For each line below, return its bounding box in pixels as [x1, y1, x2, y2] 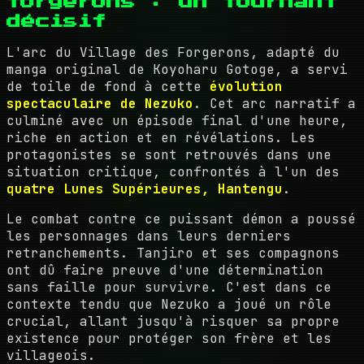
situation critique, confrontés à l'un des [6, 162, 340, 180]
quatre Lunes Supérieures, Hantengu [6, 180, 283, 197]
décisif [6, 13, 106, 28]
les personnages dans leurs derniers [6, 227, 291, 245]
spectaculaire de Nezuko [6, 94, 193, 112]
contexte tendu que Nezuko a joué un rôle [6, 295, 331, 313]
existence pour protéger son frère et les [6, 329, 331, 347]
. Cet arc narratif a [193, 94, 356, 112]
